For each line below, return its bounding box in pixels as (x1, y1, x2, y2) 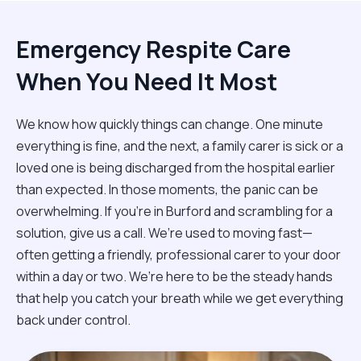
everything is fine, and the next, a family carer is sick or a (16, 136, 343, 155)
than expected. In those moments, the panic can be (16, 180, 318, 198)
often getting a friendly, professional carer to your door (16, 245, 341, 263)
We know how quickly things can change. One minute (16, 114, 323, 133)
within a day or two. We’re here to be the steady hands (16, 267, 333, 285)
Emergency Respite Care (16, 32, 291, 65)
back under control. (16, 310, 131, 329)
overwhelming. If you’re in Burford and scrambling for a (16, 201, 333, 220)
